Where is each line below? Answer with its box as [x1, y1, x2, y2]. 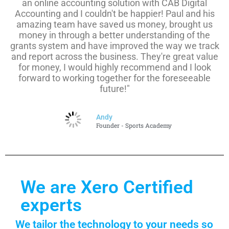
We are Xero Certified [20, 177, 193, 198]
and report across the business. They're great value [11, 51, 218, 62]
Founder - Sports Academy [96, 122, 172, 130]
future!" [99, 83, 130, 95]
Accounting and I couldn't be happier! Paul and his [14, 8, 215, 19]
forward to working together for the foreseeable [18, 73, 211, 84]
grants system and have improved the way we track [10, 40, 219, 52]
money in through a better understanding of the [19, 30, 210, 41]
